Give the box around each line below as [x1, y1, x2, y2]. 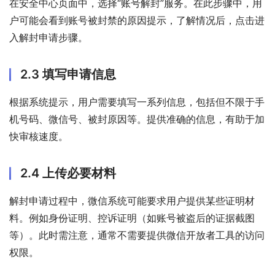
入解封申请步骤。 [9, 31, 88, 44]
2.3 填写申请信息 [20, 67, 116, 82]
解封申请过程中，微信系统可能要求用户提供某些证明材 [9, 195, 255, 207]
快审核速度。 [9, 130, 68, 143]
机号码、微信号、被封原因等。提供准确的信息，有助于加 [9, 113, 265, 126]
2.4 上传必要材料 [20, 166, 116, 181]
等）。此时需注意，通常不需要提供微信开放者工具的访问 [9, 229, 265, 242]
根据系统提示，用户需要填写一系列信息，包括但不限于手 [9, 96, 265, 109]
